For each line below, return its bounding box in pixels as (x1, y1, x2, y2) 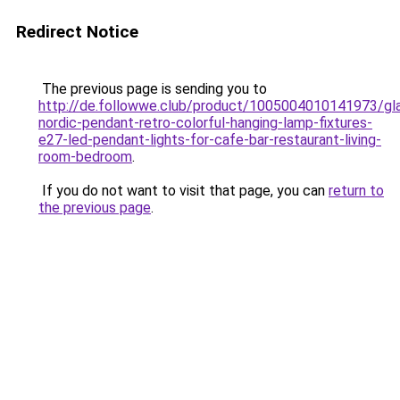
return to (329, 182, 384, 199)
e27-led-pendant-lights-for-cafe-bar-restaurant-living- (38, 131, 381, 148)
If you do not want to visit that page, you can (38, 182, 329, 199)
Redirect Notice (16, 21, 138, 42)
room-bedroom (38, 148, 132, 165)
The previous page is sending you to (38, 80, 267, 97)
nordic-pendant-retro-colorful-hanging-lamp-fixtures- (38, 114, 372, 131)
